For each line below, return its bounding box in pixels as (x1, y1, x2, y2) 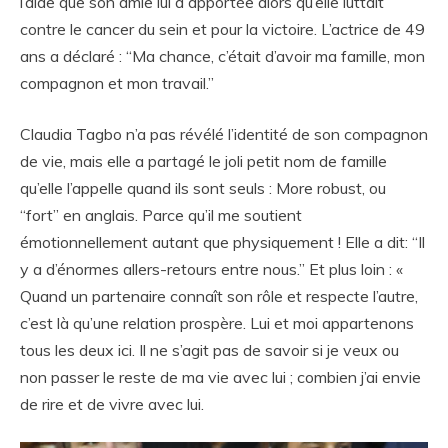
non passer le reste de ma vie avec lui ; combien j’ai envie (20, 366, 421, 387)
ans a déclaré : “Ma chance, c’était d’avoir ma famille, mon (20, 45, 425, 66)
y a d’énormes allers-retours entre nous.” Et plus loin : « (20, 258, 403, 279)
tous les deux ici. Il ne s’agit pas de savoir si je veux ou (20, 339, 399, 360)
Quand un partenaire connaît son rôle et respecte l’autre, (20, 285, 418, 306)
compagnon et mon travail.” (20, 72, 214, 93)
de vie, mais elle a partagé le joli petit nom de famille (20, 150, 387, 171)
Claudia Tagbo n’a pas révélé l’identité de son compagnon (20, 123, 428, 144)
